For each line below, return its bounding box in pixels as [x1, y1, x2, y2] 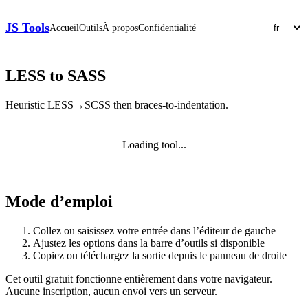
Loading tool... [122, 138, 186, 151]
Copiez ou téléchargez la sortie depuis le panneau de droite [33, 249, 287, 261]
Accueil [49, 22, 79, 33]
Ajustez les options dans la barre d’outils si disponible [33, 236, 265, 249]
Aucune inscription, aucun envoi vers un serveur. [5, 285, 217, 297]
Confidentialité [138, 22, 196, 33]
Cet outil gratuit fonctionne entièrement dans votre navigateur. [5, 272, 272, 285]
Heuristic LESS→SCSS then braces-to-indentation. [5, 98, 228, 111]
